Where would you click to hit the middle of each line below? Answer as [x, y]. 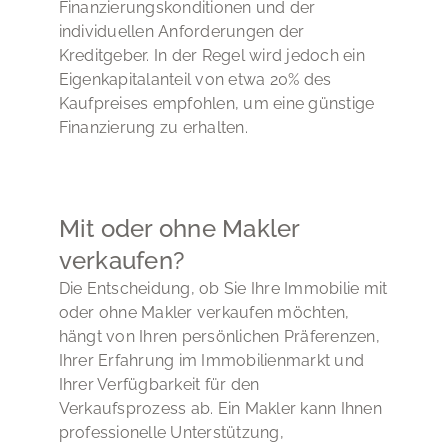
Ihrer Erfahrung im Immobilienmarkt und [211, 361]
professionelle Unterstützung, [171, 433]
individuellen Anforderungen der [181, 31]
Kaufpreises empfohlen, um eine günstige [216, 103]
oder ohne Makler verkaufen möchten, [204, 313]
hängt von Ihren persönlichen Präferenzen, [219, 337]
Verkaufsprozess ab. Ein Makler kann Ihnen [220, 409]
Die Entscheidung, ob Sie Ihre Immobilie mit [223, 289]
